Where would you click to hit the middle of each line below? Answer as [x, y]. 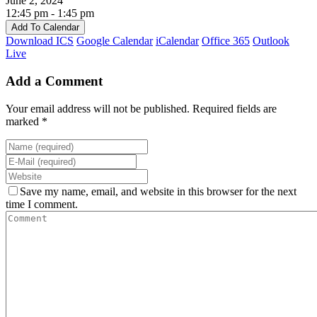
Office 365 [226, 41]
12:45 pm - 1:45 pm [50, 13]
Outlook [271, 41]
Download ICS [40, 41]
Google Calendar [115, 41]
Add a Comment [54, 81]
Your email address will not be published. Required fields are [141, 108]
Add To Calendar [45, 28]
